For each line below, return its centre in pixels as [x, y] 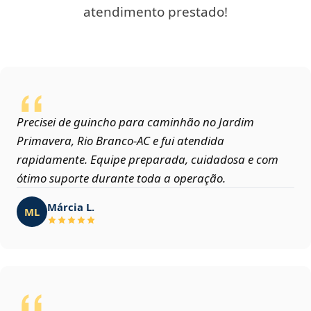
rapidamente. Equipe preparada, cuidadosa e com [148, 160]
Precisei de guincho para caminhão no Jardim [135, 122]
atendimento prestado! [155, 12]
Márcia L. [71, 207]
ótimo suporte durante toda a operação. [121, 178]
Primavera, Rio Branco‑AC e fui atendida [120, 141]
